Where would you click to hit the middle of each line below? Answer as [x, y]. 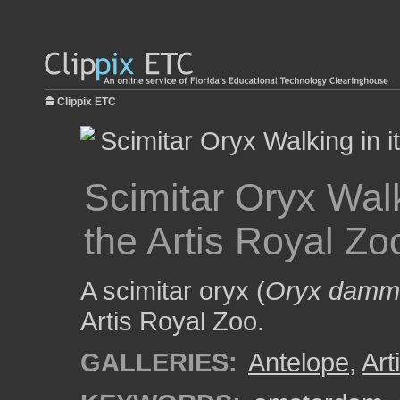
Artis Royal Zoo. [172, 321]
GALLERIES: [159, 362]
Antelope [299, 362]
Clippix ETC [87, 102]
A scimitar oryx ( [173, 291]
